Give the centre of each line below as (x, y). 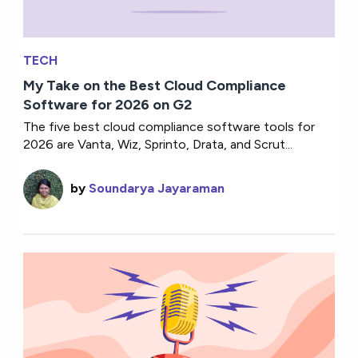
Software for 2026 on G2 (108, 104)
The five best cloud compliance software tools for (169, 126)
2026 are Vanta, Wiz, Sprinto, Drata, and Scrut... (158, 144)
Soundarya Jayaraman (157, 188)
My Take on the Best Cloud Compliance (155, 85)
